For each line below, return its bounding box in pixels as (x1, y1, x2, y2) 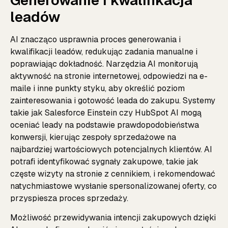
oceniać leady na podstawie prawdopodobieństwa (10, 119, 199, 130)
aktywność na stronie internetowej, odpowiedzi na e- (10, 70, 208, 81)
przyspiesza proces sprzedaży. (10, 192, 128, 204)
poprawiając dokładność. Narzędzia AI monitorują (10, 58, 198, 69)
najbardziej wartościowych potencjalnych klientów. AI (10, 144, 212, 155)
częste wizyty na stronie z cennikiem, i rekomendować (10, 168, 215, 179)
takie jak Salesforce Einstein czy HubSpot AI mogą (10, 107, 202, 118)
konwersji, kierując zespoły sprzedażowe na (10, 131, 176, 142)
